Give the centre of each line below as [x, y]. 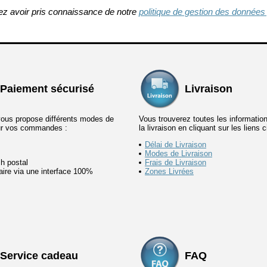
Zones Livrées [169, 172]
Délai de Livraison [176, 145]
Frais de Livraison [176, 163]
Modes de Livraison [178, 154]
